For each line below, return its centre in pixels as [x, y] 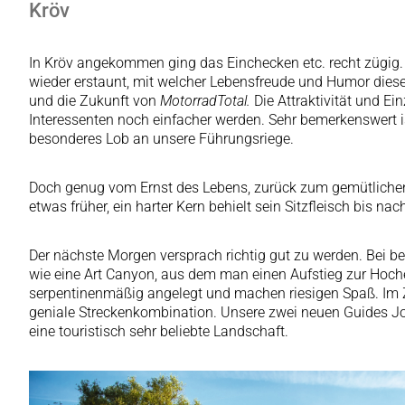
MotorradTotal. [205, 101]
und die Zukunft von [94, 101]
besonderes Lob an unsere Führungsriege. [161, 139]
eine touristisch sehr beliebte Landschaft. [159, 332]
